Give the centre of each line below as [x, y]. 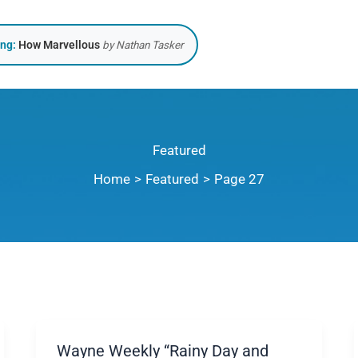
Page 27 [240, 179]
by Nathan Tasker [142, 44]
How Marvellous [59, 44]
